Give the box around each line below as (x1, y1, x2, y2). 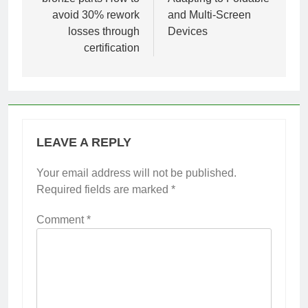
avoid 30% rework (52, 8, 140, 21)
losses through (68, 25, 140, 37)
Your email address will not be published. (36, 166, 236, 179)
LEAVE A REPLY (36, 135, 131, 149)
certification (84, 41, 140, 54)
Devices (168, 25, 208, 37)
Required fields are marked (36, 183, 171, 195)
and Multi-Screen (168, 8, 251, 21)
